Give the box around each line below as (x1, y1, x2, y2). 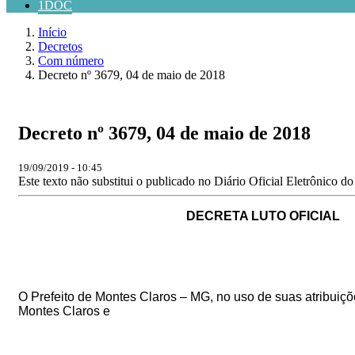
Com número (38, 54, 104, 67)
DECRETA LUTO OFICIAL (18, 208, 340, 223)
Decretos (38, 40, 82, 53)
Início (38, 25, 67, 39)
